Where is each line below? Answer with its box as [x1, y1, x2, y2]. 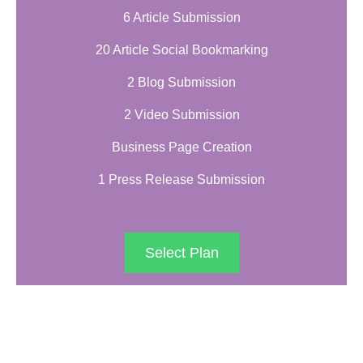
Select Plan [144, 245, 219, 262]
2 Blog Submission [127, 75, 236, 90]
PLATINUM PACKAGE [82, 306, 281, 329]
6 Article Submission [122, 11, 241, 25]
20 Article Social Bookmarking [95, 43, 268, 58]
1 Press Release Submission [98, 173, 265, 187]
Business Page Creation [111, 140, 252, 155]
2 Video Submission [123, 108, 240, 122]
